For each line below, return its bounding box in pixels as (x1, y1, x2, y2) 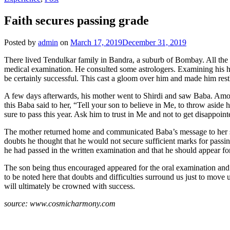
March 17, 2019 (70, 37, 122, 47)
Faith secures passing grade (4, 13, 149, 27)
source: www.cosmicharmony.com (4, 199, 116, 208)
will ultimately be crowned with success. (4, 181, 135, 190)
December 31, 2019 (122, 37, 186, 47)
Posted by (4, 37, 38, 47)
